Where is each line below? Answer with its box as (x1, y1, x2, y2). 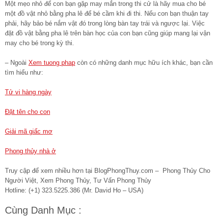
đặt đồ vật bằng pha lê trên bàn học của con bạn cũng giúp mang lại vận (5, 29, 210, 37)
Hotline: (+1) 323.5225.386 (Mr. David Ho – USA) (5, 186, 143, 194)
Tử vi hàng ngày (5, 88, 52, 96)
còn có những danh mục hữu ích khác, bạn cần (75, 58, 213, 66)
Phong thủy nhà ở (5, 147, 56, 155)
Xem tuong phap (28, 58, 75, 66)
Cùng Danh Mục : (5, 204, 82, 216)
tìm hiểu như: (5, 68, 43, 76)
